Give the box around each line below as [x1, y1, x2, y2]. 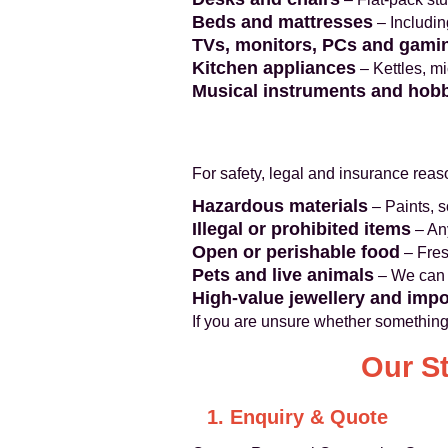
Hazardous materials [192, 196, 368, 216]
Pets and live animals [192, 265, 374, 285]
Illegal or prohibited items [192, 219, 411, 239]
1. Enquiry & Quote [207, 406, 388, 428]
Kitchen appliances [192, 58, 356, 78]
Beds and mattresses [192, 12, 373, 32]
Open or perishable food [192, 242, 400, 262]
